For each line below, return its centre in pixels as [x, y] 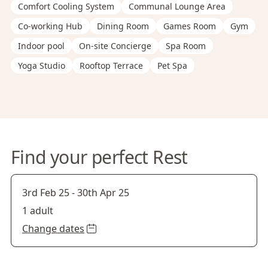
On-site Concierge [115, 46]
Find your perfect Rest [99, 157]
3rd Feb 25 [46, 193]
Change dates [53, 229]
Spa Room [186, 46]
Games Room [190, 26]
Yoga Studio [42, 66]
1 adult [38, 211]
